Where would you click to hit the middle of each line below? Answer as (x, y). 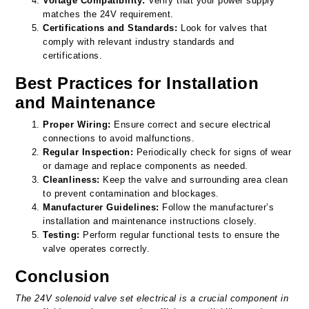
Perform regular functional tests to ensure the (180, 235)
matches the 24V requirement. (108, 14)
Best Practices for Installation (137, 83)
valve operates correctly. (97, 248)
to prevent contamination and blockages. (131, 193)
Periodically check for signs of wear (212, 152)
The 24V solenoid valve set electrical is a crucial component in (152, 298)
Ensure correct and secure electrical (191, 124)
